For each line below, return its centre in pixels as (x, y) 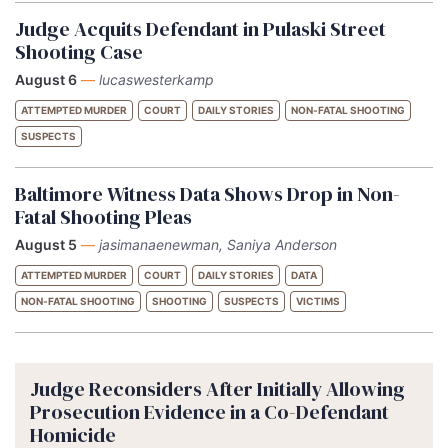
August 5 (46, 244)
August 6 (46, 79)
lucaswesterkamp (156, 79)
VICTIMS (318, 300)
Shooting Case (79, 51)
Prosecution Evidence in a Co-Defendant (209, 411)
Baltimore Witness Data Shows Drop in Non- (207, 193)
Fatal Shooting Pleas (103, 216)
